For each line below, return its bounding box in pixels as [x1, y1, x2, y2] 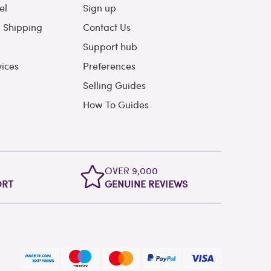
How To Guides [82, 98, 149, 111]
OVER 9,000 [105, 164, 158, 177]
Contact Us [82, 21, 131, 34]
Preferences [82, 59, 135, 73]
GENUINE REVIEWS [105, 177, 188, 191]
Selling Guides [82, 79, 146, 92]
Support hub [82, 40, 137, 53]
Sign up [82, 1, 116, 15]
